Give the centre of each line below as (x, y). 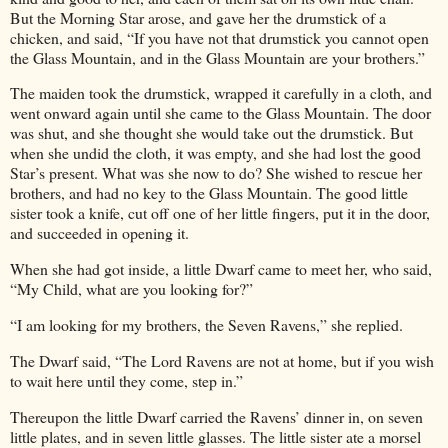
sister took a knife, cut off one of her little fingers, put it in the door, (220, 213)
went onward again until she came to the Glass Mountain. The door (220, 113)
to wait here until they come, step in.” (126, 380)
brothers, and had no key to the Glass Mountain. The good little (209, 193)
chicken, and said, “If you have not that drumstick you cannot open (219, 37)
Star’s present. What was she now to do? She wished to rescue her (216, 173)
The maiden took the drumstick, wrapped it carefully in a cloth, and (221, 93)
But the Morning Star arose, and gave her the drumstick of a (198, 17)
